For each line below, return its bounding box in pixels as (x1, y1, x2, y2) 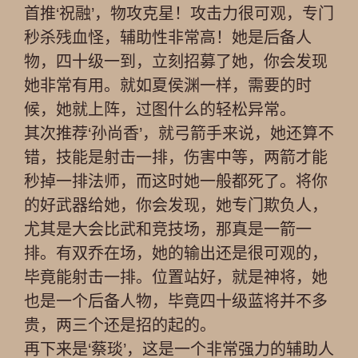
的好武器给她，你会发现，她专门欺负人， (24, 197, 328, 214)
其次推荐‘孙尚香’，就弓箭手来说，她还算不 (24, 125, 334, 142)
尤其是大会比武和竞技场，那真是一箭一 (24, 221, 312, 238)
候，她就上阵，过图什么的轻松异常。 (24, 101, 296, 118)
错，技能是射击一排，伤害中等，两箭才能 (24, 149, 328, 166)
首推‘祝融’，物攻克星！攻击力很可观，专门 (24, 5, 334, 22)
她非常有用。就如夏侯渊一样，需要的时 (24, 77, 312, 94)
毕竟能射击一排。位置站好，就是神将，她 (24, 268, 328, 286)
